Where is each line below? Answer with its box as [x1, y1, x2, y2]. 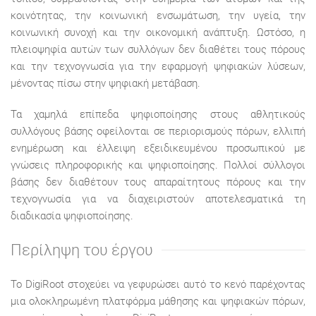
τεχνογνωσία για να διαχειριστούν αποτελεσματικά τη [11, 193, 305, 205]
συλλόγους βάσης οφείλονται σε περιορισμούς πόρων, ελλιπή [11, 125, 305, 138]
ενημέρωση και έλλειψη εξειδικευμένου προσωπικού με [11, 142, 305, 154]
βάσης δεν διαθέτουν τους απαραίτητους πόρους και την [11, 176, 305, 188]
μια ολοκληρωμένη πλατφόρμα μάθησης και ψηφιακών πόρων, [11, 295, 305, 308]
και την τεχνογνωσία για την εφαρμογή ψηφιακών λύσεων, [11, 60, 305, 73]
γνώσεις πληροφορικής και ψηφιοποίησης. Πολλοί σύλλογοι [11, 159, 305, 171]
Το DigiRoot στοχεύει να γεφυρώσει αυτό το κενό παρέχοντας [11, 278, 305, 291]
